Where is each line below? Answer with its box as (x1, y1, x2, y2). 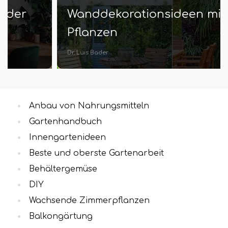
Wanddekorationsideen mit (18, 8, 176, 20)
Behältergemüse (29, 164, 97, 174)
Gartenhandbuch (29, 117, 102, 126)
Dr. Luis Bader (18, 49, 59, 56)
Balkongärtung (29, 212, 93, 221)
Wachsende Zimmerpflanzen (29, 196, 150, 205)
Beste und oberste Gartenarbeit (29, 149, 164, 158)
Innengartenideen (29, 133, 106, 142)
